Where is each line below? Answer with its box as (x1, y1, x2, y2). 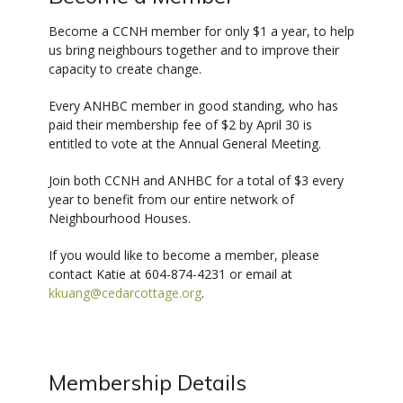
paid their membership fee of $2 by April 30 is (49, 116, 312, 133)
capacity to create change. (49, 60, 201, 77)
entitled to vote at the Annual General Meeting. (49, 135, 321, 152)
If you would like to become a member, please (49, 246, 319, 264)
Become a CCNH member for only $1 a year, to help (49, 22, 354, 40)
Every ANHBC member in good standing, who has (49, 97, 338, 114)
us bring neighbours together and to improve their (49, 41, 339, 58)
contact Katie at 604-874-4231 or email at (49, 265, 292, 282)
